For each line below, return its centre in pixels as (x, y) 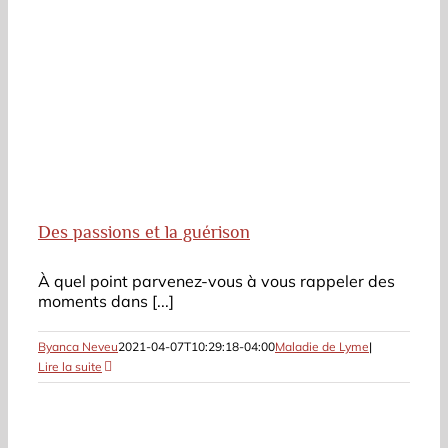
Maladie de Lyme (322, 346)
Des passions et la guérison (144, 232)
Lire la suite (70, 366)
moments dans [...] (106, 301)
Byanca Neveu (78, 346)
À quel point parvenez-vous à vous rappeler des (216, 281)
